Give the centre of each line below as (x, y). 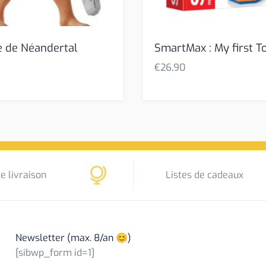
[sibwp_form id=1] (55, 253)
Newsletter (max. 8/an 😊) (73, 238)
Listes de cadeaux (205, 175)
